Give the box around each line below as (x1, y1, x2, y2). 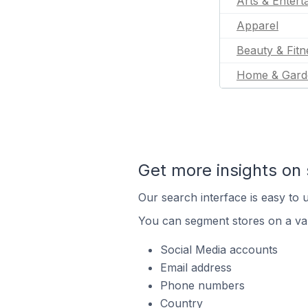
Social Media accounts (159, 243, 278, 256)
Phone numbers (159, 278, 245, 292)
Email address (159, 261, 232, 274)
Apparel (236, 19, 278, 32)
